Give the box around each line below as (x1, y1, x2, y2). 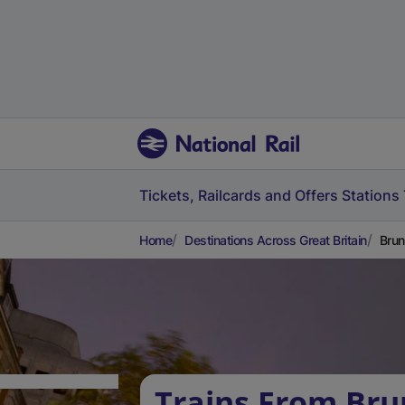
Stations (342, 186, 400, 204)
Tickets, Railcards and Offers (139, 186, 338, 204)
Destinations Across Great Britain (184, 232, 367, 248)
